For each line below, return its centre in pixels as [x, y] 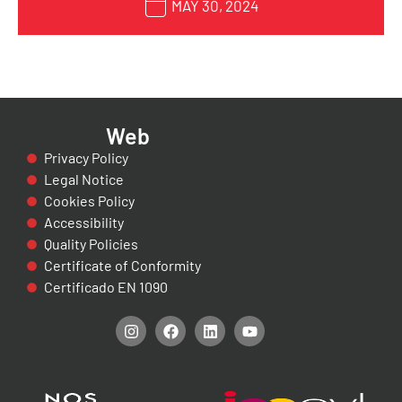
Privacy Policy [86, 158]
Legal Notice [83, 179]
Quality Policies [91, 244]
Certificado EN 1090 [105, 287]
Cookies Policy [89, 201]
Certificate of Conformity [122, 266]
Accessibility [83, 223]
